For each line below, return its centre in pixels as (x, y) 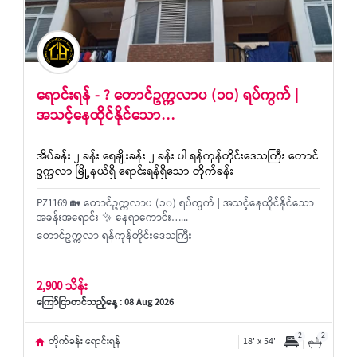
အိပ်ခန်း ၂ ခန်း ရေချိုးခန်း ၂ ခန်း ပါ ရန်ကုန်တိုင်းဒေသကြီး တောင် (178, 157)
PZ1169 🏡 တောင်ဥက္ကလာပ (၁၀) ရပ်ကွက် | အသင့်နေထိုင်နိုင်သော (175, 204)
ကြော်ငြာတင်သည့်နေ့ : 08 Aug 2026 (105, 304)
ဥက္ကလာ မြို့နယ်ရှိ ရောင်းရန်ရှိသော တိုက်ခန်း (135, 173)
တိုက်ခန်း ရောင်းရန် (84, 342)
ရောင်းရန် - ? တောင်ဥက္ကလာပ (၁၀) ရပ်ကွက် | (167, 96)
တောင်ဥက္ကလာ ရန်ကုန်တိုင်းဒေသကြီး (114, 237)
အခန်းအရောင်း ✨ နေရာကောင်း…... (112, 219)
